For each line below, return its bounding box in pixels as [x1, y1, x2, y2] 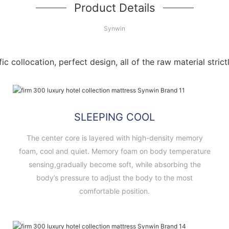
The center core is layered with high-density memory [26, 133, 203, 142]
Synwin [104, 24, 125, 32]
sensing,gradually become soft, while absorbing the [28, 159, 201, 169]
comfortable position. [79, 186, 150, 195]
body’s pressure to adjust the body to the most [36, 173, 193, 182]
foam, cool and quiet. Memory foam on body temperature [18, 146, 211, 155]
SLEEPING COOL [74, 110, 155, 123]
